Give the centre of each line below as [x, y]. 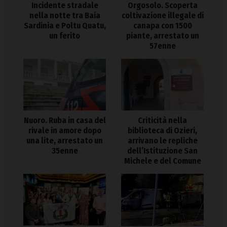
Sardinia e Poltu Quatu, [65, 26]
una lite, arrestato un [65, 141]
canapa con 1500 [162, 26]
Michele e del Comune [162, 161]
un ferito [65, 36]
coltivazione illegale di [162, 16]
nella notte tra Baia [65, 16]
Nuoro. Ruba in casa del [65, 121]
